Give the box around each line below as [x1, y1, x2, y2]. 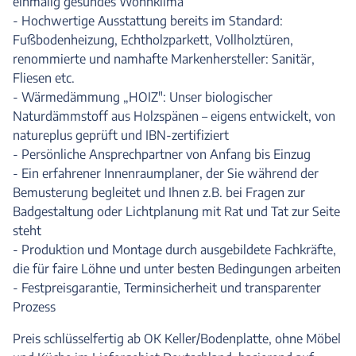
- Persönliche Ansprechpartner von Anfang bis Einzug [13, 146, 311, 162]
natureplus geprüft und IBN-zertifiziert [13, 127, 229, 143]
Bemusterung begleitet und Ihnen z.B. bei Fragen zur [13, 184, 305, 200]
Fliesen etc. [13, 70, 75, 86]
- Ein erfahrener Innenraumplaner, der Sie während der [13, 165, 319, 181]
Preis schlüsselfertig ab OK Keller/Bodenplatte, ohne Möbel [13, 331, 341, 346]
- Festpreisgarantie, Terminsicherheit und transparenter [13, 280, 321, 296]
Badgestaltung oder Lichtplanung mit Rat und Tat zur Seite [13, 203, 340, 219]
